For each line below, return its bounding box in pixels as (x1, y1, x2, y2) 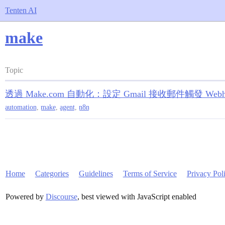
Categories (35, 169, 69, 178)
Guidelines (78, 169, 113, 178)
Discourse (45, 192, 77, 201)
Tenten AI (5, 6, 37, 15)
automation (5, 103, 37, 111)
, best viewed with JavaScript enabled (77, 192, 196, 201)
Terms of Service (123, 169, 177, 178)
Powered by (5, 192, 46, 201)
